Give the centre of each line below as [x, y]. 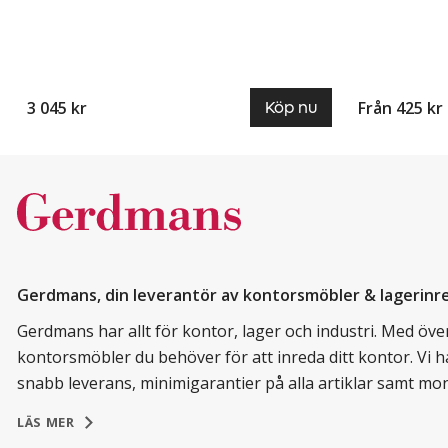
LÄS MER [46, 422]
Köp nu [291, 107]
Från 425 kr [400, 107]
